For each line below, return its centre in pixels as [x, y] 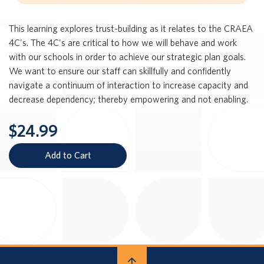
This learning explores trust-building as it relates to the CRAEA [131, 29]
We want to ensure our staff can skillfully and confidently [120, 71]
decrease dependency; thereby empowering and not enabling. [128, 99]
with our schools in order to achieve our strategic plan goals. [127, 57]
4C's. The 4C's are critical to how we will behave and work [123, 43]
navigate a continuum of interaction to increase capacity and [128, 85]
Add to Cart [68, 155]
